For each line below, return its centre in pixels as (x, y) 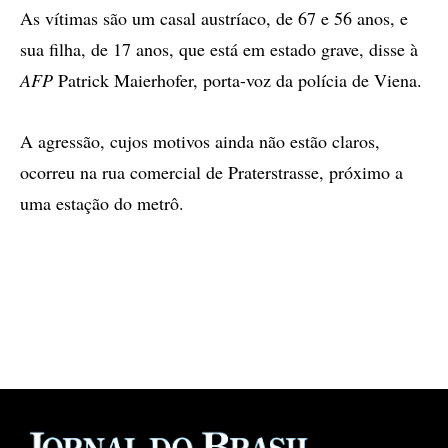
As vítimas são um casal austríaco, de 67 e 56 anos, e (214, 18)
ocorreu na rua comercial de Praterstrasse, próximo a (211, 172)
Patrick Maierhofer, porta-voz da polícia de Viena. (243, 80)
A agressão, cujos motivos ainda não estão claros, (200, 141)
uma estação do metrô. (105, 203)
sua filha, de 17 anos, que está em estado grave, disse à (219, 49)
